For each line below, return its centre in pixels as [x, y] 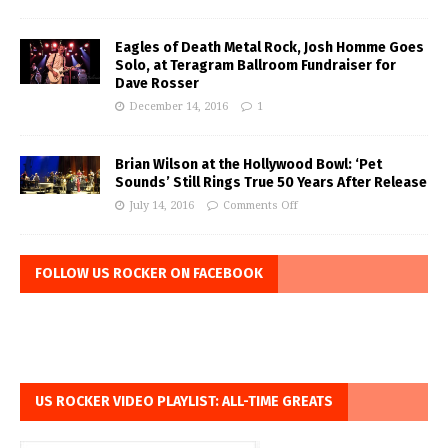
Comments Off [260, 206]
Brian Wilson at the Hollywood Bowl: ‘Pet [248, 165]
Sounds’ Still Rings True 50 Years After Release [271, 183]
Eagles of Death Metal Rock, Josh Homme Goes [269, 48]
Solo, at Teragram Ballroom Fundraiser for [255, 66]
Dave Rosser [157, 84]
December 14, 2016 [178, 107]
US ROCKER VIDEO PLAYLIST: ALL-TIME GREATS [184, 402]
